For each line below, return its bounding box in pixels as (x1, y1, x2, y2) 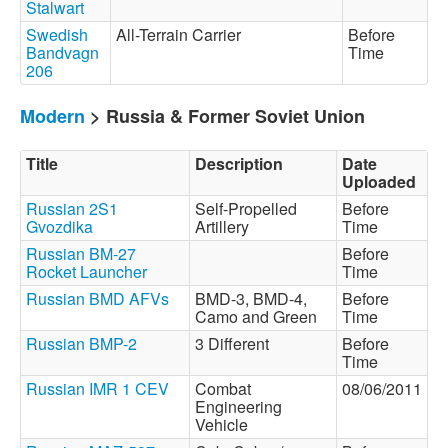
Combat (195, 377, 251, 400)
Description (195, 152, 283, 175)
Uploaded (342, 170, 416, 193)
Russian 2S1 (26, 197, 118, 220)
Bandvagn (26, 41, 99, 64)
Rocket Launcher (26, 260, 147, 283)
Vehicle (195, 413, 256, 436)
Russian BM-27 (26, 242, 136, 265)
